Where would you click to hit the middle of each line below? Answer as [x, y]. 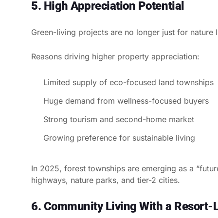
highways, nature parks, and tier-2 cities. [106, 180]
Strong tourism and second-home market [119, 119]
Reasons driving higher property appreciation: [115, 56]
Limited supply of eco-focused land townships [128, 82]
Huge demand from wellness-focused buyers [126, 100]
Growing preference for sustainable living [119, 137]
